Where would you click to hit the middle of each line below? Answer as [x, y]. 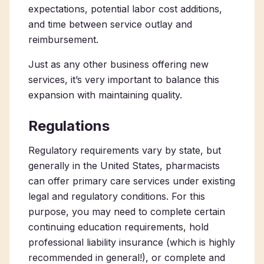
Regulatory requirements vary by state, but [125, 150]
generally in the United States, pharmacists [124, 166]
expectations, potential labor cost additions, [125, 9]
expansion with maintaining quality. [107, 95]
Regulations [69, 126]
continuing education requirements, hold [118, 227]
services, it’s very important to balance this [124, 80]
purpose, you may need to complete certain [127, 212]
